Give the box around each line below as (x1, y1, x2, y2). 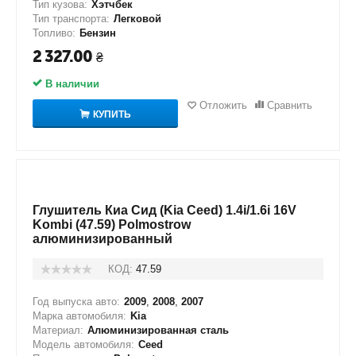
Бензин (79, 27, 116, 39)
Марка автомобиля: (33, 310, 126, 322)
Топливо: (33, 27, 75, 39)
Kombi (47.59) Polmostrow (33, 218, 191, 231)
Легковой (114, 13, 161, 25)
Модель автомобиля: (33, 339, 134, 350)
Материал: (33, 324, 83, 336)
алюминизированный (33, 232, 172, 246)
